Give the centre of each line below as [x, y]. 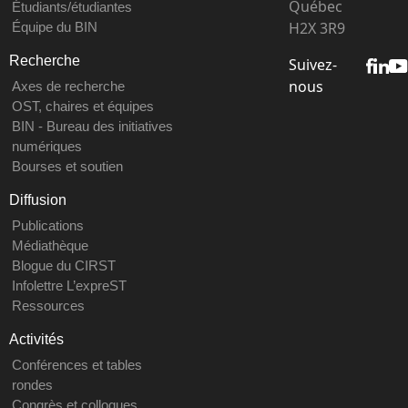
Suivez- [312, 64]
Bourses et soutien [67, 167]
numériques [46, 147]
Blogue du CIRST [63, 266]
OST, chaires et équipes [82, 107]
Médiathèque [50, 246]
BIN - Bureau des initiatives [92, 127]
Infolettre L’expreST [69, 286]
